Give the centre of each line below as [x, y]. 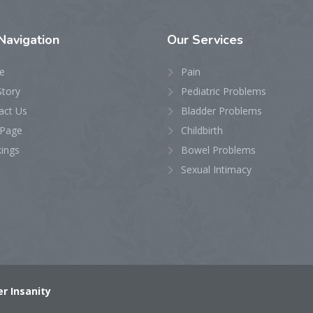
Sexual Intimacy [216, 169]
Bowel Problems [218, 150]
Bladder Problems [221, 111]
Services [218, 40]
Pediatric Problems [224, 91]
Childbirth [202, 130]
